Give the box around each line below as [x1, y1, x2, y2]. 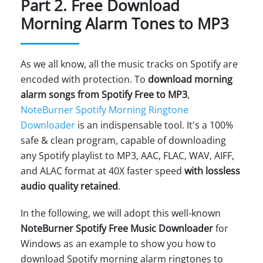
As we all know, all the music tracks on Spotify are [21, 57, 238, 70]
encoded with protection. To [21, 72, 148, 86]
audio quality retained [21, 179, 118, 193]
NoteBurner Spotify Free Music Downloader [21, 221, 213, 235]
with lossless [182, 164, 240, 177]
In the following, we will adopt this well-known [21, 206, 221, 220]
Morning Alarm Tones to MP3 [21, 12, 229, 34]
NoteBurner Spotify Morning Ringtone [21, 103, 188, 116]
